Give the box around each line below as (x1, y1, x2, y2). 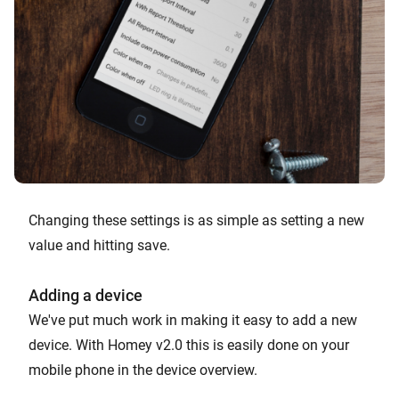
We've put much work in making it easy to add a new (28, 312, 357, 330)
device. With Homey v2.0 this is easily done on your (28, 337, 349, 354)
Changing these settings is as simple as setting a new (28, 212, 364, 230)
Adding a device (28, 286, 142, 305)
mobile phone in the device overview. (28, 362, 257, 379)
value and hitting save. (28, 237, 170, 255)
